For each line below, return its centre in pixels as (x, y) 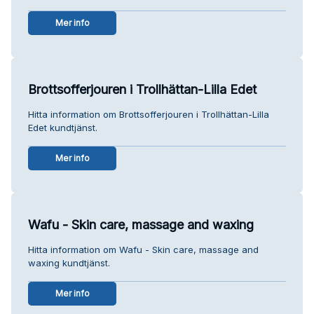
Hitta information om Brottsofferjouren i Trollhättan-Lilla (149, 114)
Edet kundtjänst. (63, 127)
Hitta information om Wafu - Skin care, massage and (143, 249)
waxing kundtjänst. (69, 262)
